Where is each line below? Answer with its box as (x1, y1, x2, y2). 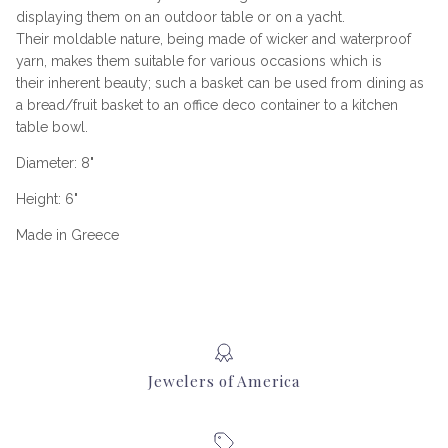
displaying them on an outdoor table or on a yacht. (16, 9, 345, 26)
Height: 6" (16, 191, 78, 208)
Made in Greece (16, 227, 119, 244)
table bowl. (16, 119, 88, 136)
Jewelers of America (148, 369, 300, 391)
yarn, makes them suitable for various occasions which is (16, 53, 382, 70)
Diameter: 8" (16, 155, 94, 172)
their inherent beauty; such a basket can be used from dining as (16, 75, 424, 92)
